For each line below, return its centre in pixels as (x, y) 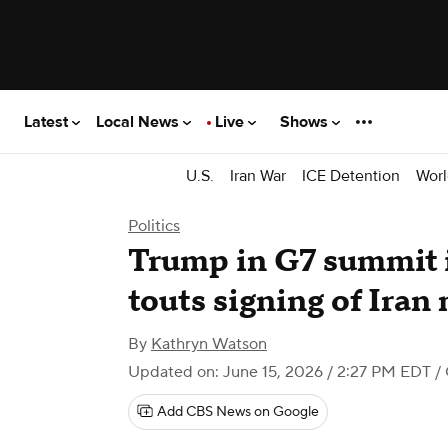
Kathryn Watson (209, 344)
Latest (48, 121)
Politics (154, 226)
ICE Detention (351, 175)
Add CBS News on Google (238, 412)
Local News (139, 121)
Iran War (258, 175)
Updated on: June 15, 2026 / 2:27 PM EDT (279, 372)
